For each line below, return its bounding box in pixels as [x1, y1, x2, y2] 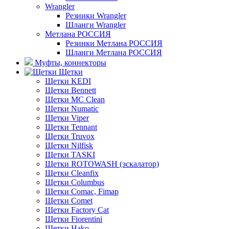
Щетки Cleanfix [45, 168, 99, 177]
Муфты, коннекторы [33, 58, 106, 67]
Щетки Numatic [45, 104, 99, 113]
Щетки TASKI [45, 150, 95, 159]
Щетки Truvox [45, 131, 95, 141]
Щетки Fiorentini [45, 214, 102, 223]
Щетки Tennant [45, 122, 97, 131]
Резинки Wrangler [65, 11, 126, 20]
